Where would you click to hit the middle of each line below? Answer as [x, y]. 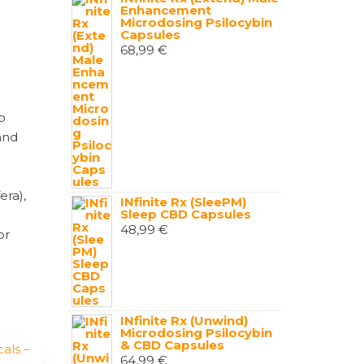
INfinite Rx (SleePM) [183, 202]
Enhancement [165, 10]
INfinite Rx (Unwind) [184, 321]
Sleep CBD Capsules [185, 214]
